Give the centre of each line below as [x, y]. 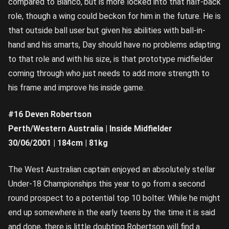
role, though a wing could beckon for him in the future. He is [114, 16]
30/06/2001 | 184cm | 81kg [58, 143]
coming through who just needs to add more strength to [109, 73]
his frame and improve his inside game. [76, 87]
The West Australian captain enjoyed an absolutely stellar [112, 169]
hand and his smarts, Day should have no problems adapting [114, 44]
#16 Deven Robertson [50, 114]
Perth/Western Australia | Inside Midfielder [90, 128]
